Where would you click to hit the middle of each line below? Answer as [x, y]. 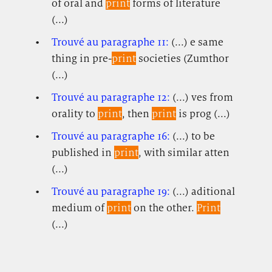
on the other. [164, 207]
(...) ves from [202, 97]
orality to [74, 113]
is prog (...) [203, 113]
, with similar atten [184, 152]
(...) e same [197, 42]
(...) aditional [203, 191]
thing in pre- [81, 58]
